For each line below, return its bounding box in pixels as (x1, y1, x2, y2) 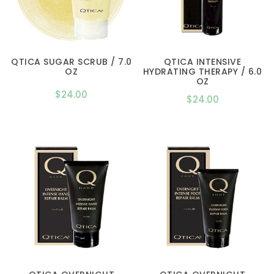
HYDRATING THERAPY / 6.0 (143, 65, 262, 78)
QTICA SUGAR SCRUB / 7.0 (11, 55, 132, 68)
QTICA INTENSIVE (163, 55, 242, 68)
